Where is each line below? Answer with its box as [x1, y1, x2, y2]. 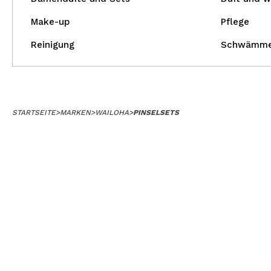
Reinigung [31, 39, 74, 50]
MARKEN [60, 108, 91, 117]
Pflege [220, 16, 249, 27]
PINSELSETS [133, 108, 179, 117]
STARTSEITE [12, 108, 56, 117]
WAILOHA [95, 108, 129, 117]
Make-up [31, 16, 70, 27]
